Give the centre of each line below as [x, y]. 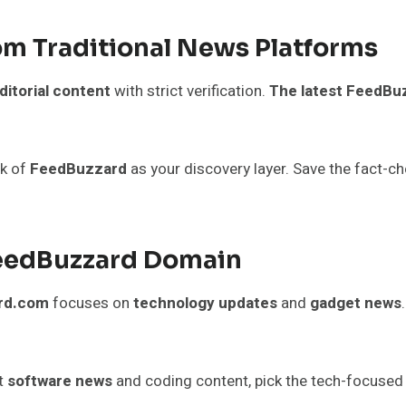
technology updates [205, 303]
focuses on [91, 303]
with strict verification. [190, 91]
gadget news [356, 303]
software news [60, 381]
